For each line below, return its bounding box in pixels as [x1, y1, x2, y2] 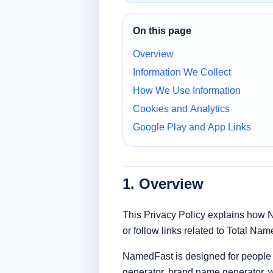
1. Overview [122, 175, 204, 192]
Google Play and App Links [133, 121, 252, 132]
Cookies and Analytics [133, 103, 230, 114]
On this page [133, 25, 192, 36]
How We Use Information [133, 85, 241, 96]
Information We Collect [133, 66, 232, 77]
